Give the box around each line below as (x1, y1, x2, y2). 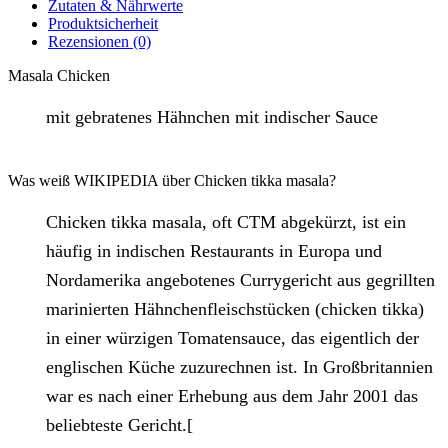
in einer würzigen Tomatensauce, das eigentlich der (46, 328, 420, 349)
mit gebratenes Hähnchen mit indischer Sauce (46, 106, 379, 127)
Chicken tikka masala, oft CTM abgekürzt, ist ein (46, 212, 407, 233)
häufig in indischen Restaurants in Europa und (46, 241, 383, 262)
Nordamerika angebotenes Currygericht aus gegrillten (46, 270, 436, 291)
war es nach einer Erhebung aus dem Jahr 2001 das (46, 386, 419, 407)
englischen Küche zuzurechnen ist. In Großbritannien (46, 357, 434, 378)
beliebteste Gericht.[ (46, 415, 194, 436)
